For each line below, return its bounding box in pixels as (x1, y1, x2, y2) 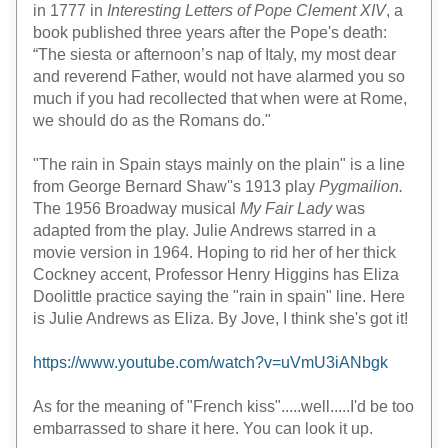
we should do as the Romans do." (33, 112, 272, 130)
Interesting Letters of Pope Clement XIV (107, 2, 387, 20)
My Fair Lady (240, 200, 333, 218)
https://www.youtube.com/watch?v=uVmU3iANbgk (33, 354, 389, 372)
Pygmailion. (319, 178, 404, 196)
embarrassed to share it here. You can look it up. (33, 420, 374, 438)
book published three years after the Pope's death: (33, 24, 388, 42)
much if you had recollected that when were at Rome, (33, 90, 408, 108)
